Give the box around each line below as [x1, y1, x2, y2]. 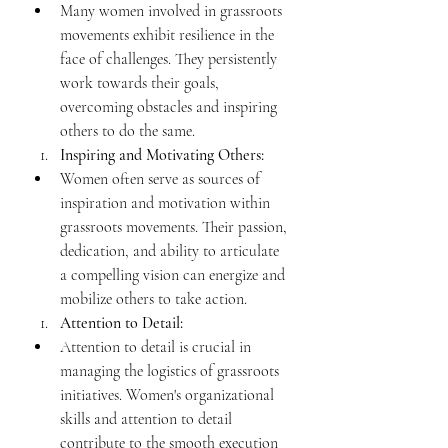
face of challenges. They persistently [60, 49, 281, 69]
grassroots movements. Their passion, [60, 217, 291, 237]
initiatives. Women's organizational [60, 385, 278, 405]
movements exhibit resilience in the [60, 25, 278, 45]
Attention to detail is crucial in [60, 337, 255, 357]
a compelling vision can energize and [60, 265, 289, 285]
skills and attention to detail [60, 409, 236, 429]
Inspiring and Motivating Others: [60, 145, 264, 165]
